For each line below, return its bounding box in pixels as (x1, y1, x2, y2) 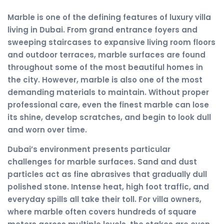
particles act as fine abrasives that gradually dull (7, 169, 207, 180)
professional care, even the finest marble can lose (7, 99, 209, 110)
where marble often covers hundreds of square (7, 206, 196, 217)
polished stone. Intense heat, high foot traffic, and (7, 181, 209, 192)
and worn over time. (7, 124, 87, 135)
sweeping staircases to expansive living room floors (7, 37, 215, 47)
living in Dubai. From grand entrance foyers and (7, 24, 197, 35)
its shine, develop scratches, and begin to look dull (7, 112, 211, 122)
